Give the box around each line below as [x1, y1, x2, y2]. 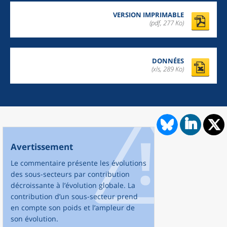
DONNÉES [152, 56, 184, 66]
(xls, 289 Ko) [152, 64, 184, 74]
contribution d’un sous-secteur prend [11, 192, 138, 202]
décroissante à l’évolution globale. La [11, 180, 135, 191]
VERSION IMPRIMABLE [113, 10, 184, 20]
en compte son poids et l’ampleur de [11, 203, 135, 213]
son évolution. [11, 214, 58, 224]
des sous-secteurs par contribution [11, 169, 130, 179]
